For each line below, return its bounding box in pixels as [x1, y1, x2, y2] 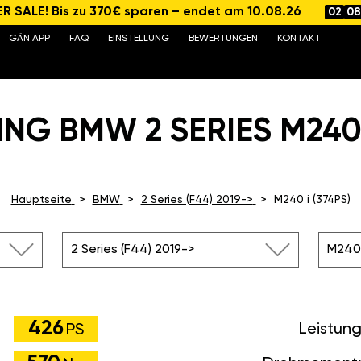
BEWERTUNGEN [188, 34, 258, 44]
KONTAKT [276, 34, 321, 44]
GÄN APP [8, 34, 50, 44]
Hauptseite [10, 194, 72, 205]
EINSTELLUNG [107, 34, 169, 44]
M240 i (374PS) [273, 194, 351, 205]
